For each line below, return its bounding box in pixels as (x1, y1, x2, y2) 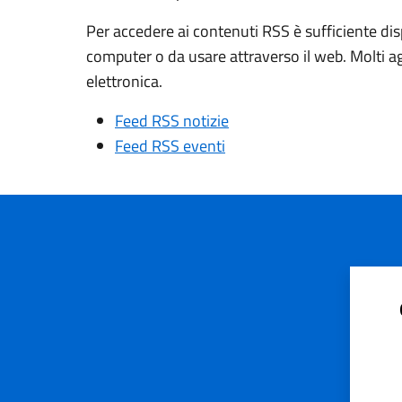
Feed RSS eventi (115, 134, 225, 158)
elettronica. (86, 69, 162, 93)
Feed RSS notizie (115, 109, 229, 133)
